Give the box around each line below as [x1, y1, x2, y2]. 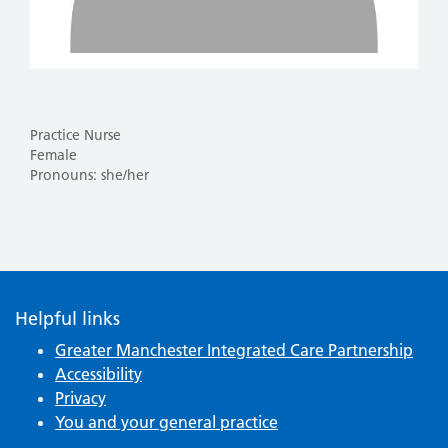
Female [30, 145, 77, 164]
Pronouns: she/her [30, 165, 149, 184]
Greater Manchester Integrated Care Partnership [55, 339, 413, 360]
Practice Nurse [30, 125, 121, 144]
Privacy [55, 387, 106, 408]
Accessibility [55, 363, 142, 384]
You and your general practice [55, 411, 278, 432]
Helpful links [15, 306, 120, 330]
